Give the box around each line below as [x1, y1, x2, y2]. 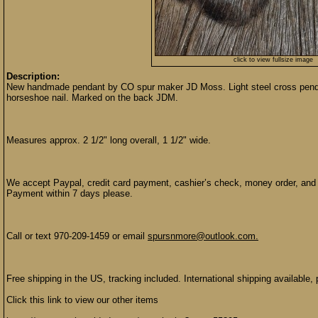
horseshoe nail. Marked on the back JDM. [6, 92, 178, 103]
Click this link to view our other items [6, 295, 158, 305]
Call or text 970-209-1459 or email [6, 231, 148, 241]
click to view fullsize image [234, 56, 313, 63]
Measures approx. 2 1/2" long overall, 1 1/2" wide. [6, 135, 211, 146]
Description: [6, 71, 60, 82]
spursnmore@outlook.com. [148, 231, 258, 241]
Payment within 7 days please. [6, 188, 133, 199]
